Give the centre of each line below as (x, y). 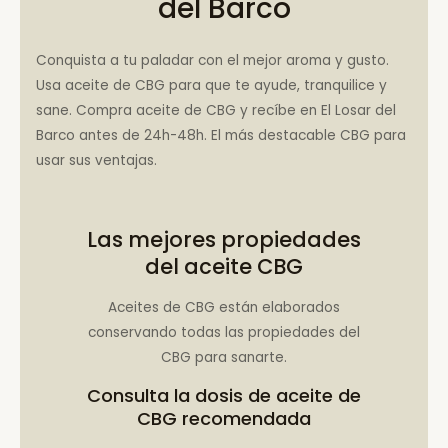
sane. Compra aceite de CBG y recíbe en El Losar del (216, 110)
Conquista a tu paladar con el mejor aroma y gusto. (213, 60)
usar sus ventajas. (97, 160)
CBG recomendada (224, 418)
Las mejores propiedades (224, 240)
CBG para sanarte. (224, 358)
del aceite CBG (224, 267)
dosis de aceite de (278, 395)
